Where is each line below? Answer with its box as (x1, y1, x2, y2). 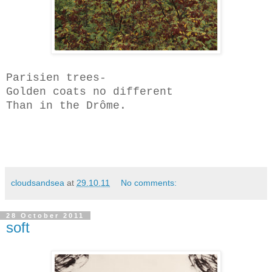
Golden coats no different (6, 86, 173, 98)
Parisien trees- (6, 72, 106, 84)
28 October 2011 (6, 212, 84, 220)
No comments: (121, 178, 177, 188)
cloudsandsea (11, 178, 64, 188)
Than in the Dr (6, 100, 100, 112)
